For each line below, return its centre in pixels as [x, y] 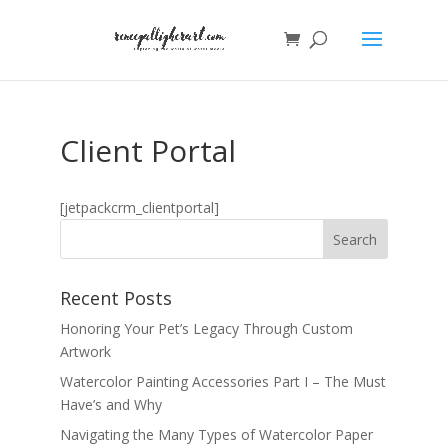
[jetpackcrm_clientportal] [139, 207]
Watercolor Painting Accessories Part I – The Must [222, 381]
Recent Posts [115, 298]
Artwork [85, 351]
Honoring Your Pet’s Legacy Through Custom [206, 328]
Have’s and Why [110, 404]
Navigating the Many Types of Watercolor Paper [216, 434]
